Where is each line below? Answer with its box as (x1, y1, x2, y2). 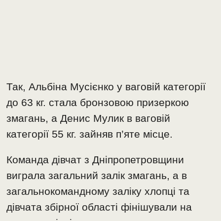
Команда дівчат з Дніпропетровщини (6, 154, 184, 166)
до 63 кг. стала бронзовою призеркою (6, 97, 189, 109)
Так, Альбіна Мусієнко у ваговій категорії (6, 81, 206, 93)
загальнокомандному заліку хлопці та (6, 185, 190, 197)
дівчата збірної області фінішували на (6, 201, 192, 213)
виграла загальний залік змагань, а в (6, 170, 187, 182)
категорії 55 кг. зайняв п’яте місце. (6, 128, 173, 140)
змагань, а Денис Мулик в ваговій (6, 112, 171, 124)
